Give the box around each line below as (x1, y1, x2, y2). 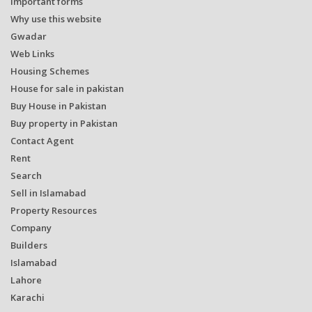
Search (10, 169, 42, 182)
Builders (10, 238, 47, 251)
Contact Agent (10, 134, 74, 147)
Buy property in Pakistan (10, 116, 118, 130)
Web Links (10, 47, 54, 60)
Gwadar (10, 29, 47, 42)
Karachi (10, 290, 45, 304)
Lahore (10, 273, 42, 286)
